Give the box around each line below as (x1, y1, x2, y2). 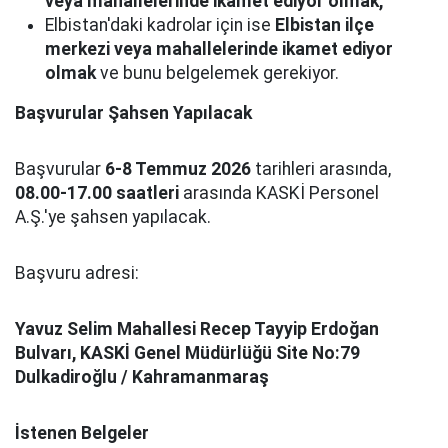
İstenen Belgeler (15, 423, 149, 443)
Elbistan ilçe (275, 15, 374, 35)
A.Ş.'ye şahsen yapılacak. (15, 207, 211, 227)
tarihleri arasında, (251, 159, 391, 179)
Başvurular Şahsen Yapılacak (15, 103, 252, 123)
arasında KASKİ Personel (179, 183, 379, 203)
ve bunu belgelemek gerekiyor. (96, 63, 339, 83)
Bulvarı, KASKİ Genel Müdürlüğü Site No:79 (15, 343, 360, 363)
